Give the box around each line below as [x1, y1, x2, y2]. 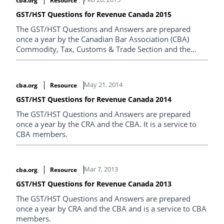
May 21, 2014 [83, 79, 122, 89]
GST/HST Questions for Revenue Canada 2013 [16, 179, 171, 189]
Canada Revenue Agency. [16, 53, 102, 64]
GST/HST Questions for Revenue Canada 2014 [16, 94, 171, 104]
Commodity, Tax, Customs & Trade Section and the [16, 43, 190, 54]
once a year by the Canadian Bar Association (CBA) [16, 33, 189, 44]
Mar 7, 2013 [83, 164, 118, 174]
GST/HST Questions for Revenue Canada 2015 [16, 9, 171, 19]
